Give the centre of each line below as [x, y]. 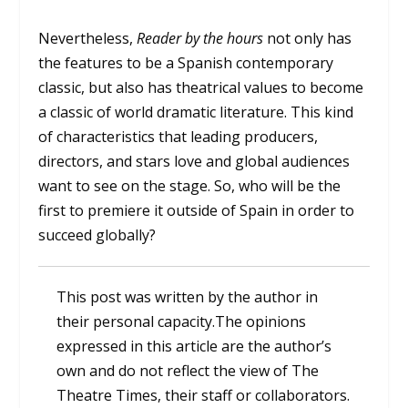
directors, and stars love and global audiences [194, 161]
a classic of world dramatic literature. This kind [196, 112]
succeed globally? [97, 235]
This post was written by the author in [188, 296]
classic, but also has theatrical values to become [201, 87]
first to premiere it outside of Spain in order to [197, 210]
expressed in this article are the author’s [194, 346]
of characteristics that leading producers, [178, 136]
